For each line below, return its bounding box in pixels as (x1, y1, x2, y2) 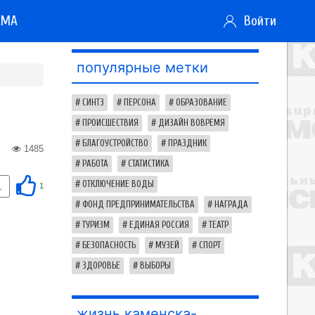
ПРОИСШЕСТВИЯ (82, 118, 139, 128)
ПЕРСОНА (124, 98, 156, 108)
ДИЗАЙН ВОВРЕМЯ (158, 118, 225, 128)
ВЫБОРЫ (140, 261, 171, 271)
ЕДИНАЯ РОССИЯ (129, 220, 189, 230)
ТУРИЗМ (82, 220, 110, 230)
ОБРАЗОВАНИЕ (176, 98, 227, 108)
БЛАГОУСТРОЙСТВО (82, 139, 148, 148)
